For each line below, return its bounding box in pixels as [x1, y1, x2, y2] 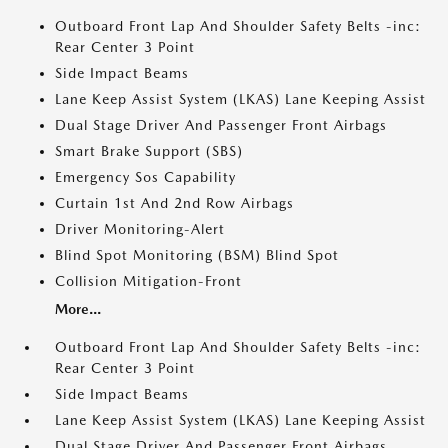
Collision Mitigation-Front [55, 273, 242, 289]
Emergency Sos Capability [55, 169, 236, 185]
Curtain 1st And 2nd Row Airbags [55, 195, 294, 211]
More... [55, 301, 101, 317]
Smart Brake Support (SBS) [55, 143, 243, 159]
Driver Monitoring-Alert [55, 221, 225, 237]
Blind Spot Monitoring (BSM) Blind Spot [55, 247, 339, 263]
